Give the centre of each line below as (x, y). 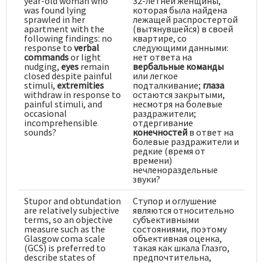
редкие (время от (169, 151)
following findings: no (68, 38)
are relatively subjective (72, 210)
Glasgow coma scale (65, 238)
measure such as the (65, 229)
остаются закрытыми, (179, 94)
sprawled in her (55, 19)
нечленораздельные (175, 169)
